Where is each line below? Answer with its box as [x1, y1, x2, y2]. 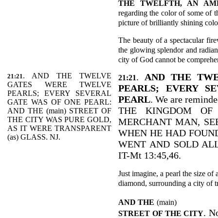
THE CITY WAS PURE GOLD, [7, 115, 111, 124]
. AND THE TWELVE [23, 72, 111, 80]
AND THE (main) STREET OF [7, 107, 111, 115]
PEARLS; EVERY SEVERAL [7, 89, 111, 97]
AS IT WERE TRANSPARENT [7, 124, 111, 132]
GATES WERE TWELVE [7, 80, 111, 89]
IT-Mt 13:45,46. [118, 150, 181, 161]
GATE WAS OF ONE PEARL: [7, 98, 111, 106]
